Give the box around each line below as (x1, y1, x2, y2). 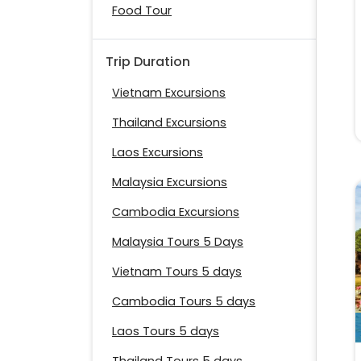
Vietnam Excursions (112, 85, 226, 102)
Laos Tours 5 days (112, 323, 219, 340)
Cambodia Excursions (112, 204, 239, 221)
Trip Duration (106, 52, 190, 72)
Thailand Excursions (112, 114, 226, 131)
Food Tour (112, 2, 172, 19)
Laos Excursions (112, 144, 203, 161)
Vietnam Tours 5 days (112, 263, 242, 280)
